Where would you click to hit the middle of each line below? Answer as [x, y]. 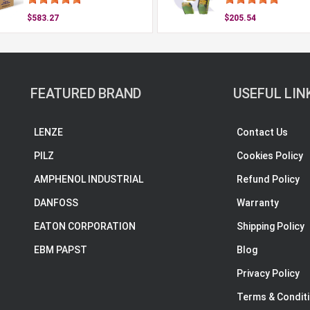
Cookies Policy [270, 156]
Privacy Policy [268, 273]
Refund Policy [268, 179]
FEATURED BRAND [86, 93]
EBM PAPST [61, 250]
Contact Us [262, 132]
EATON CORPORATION [85, 226]
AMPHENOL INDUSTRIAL [89, 179]
